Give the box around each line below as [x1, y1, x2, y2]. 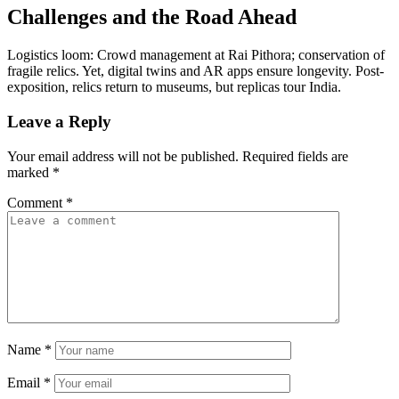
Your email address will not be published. [7, 148, 239, 164]
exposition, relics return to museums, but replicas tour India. [7, 79, 341, 95]
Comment [7, 194, 66, 210]
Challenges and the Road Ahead [7, 5, 297, 29]
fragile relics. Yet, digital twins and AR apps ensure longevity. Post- [7, 63, 384, 79]
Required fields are [242, 148, 348, 164]
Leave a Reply [7, 111, 111, 131]
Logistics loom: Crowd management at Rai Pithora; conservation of [7, 47, 385, 63]
